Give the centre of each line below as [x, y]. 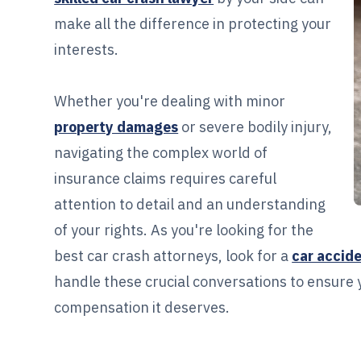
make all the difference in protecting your [193, 23]
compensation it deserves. [142, 307]
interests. [87, 49]
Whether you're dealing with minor [170, 101]
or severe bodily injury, [255, 127]
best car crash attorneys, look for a [173, 255]
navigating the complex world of [161, 152]
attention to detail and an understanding [190, 204]
